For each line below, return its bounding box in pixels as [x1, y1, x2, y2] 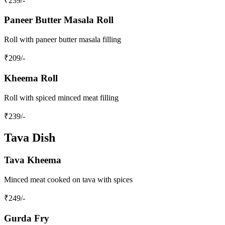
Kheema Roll [4, 72, 58, 83]
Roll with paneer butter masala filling [4, 35, 121, 44]
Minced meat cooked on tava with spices [4, 175, 133, 184]
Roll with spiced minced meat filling [4, 93, 119, 102]
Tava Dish [4, 131, 55, 145]
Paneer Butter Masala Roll [4, 15, 114, 26]
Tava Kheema [4, 155, 61, 166]
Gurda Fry [4, 212, 49, 223]
